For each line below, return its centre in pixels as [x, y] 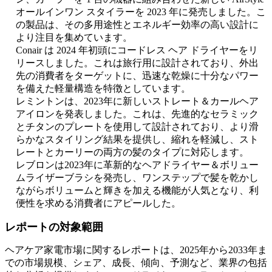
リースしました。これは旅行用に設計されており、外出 [137, 63]
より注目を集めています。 [74, 38]
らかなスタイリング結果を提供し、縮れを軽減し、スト [137, 140]
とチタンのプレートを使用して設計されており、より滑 [137, 127]
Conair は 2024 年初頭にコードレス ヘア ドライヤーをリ [137, 50]
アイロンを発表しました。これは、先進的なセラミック [137, 114]
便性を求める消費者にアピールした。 [98, 203]
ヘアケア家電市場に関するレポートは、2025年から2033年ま [136, 250]
